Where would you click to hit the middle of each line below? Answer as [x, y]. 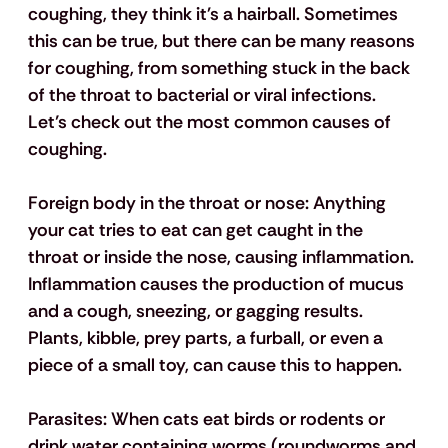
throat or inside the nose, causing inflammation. [222, 257]
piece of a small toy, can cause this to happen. [214, 365]
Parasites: [67, 419]
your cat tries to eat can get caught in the [197, 230]
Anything [351, 203]
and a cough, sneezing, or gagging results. [197, 311]
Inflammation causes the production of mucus [217, 284]
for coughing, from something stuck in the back [220, 68]
